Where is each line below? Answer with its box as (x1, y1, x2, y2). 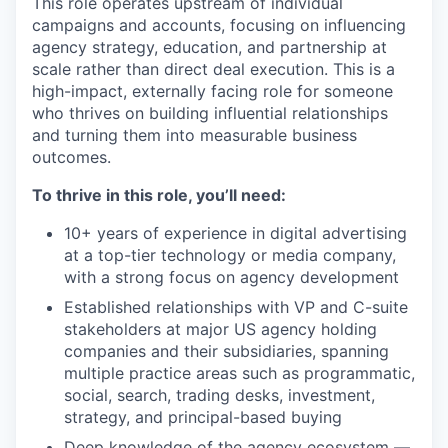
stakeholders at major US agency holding (64, 318, 377, 339)
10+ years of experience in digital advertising (64, 222, 407, 243)
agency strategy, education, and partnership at (32, 36, 387, 57)
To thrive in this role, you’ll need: (32, 184, 286, 205)
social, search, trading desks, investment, (64, 384, 375, 405)
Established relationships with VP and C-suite (64, 296, 408, 317)
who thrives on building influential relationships (32, 102, 388, 123)
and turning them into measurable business (32, 124, 357, 145)
